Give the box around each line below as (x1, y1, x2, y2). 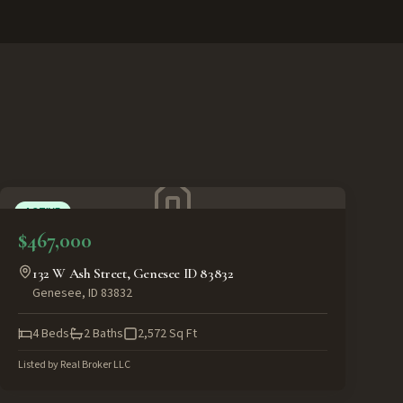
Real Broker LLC (60, 357, 130, 372)
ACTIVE (25, 204, 60, 219)
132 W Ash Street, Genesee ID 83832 (32, 264, 234, 282)
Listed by (18, 357, 60, 372)
